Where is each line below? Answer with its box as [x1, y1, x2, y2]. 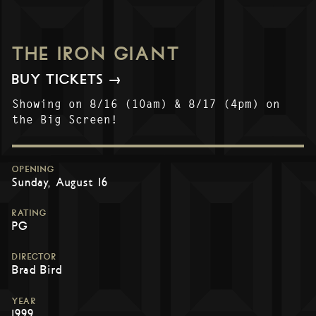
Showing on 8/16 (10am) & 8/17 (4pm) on [12, 96, 280, 111]
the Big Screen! [12, 111, 118, 127]
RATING [12, 208, 47, 219]
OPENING [12, 164, 54, 175]
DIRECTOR [12, 252, 56, 262]
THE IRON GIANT [12, 42, 180, 65]
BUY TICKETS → [12, 71, 123, 89]
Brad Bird [12, 262, 62, 278]
